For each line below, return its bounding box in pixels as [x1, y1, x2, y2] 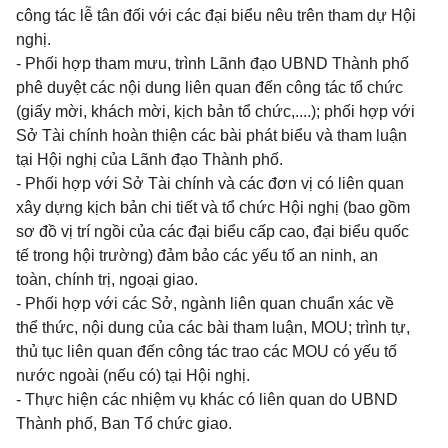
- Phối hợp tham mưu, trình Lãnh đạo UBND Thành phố [16, 55, 409, 72]
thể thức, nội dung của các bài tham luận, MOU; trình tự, [16, 319, 410, 336]
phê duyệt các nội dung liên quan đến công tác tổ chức [16, 79, 403, 96]
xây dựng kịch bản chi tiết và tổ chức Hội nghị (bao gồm [16, 199, 410, 216]
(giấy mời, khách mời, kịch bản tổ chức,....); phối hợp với [16, 103, 415, 120]
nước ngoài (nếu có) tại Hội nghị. [16, 367, 250, 384]
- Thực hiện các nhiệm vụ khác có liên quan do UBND [16, 391, 398, 408]
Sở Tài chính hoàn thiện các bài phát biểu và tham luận [16, 127, 407, 144]
